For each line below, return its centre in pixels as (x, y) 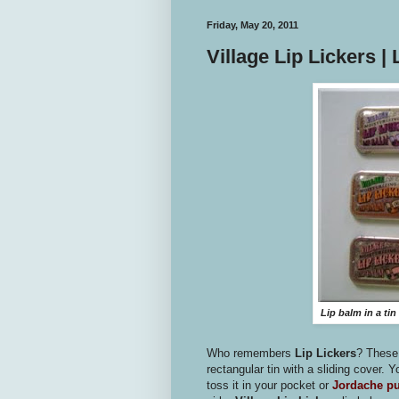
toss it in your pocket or (269, 386)
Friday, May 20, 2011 (252, 25)
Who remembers (249, 354)
